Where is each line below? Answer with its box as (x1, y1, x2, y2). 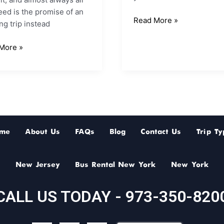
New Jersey (15, 161, 60, 169)
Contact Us (140, 128, 181, 136)
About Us (24, 128, 60, 136)
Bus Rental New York (74, 161, 156, 169)
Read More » (133, 15, 178, 25)
